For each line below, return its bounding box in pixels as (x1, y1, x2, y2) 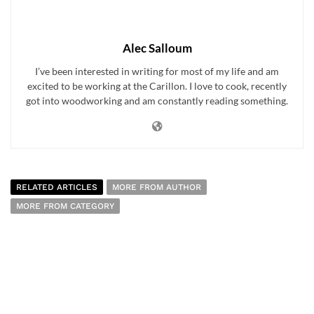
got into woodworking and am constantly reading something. (26, 95, 288, 107)
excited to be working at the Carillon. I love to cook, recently (27, 80, 287, 93)
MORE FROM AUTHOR (112, 182, 201, 193)
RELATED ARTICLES (16, 182, 97, 193)
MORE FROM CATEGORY (16, 201, 114, 212)
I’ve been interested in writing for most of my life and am (35, 65, 279, 78)
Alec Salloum (122, 41, 192, 56)
